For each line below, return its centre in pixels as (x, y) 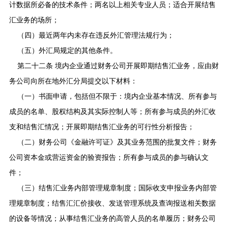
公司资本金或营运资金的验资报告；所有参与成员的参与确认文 (109, 157)
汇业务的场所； (34, 20)
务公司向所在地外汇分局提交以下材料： (73, 81)
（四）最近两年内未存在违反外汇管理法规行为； (95, 35)
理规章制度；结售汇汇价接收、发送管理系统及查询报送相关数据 (112, 203)
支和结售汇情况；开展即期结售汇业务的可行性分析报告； (102, 127)
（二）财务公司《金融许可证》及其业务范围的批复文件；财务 (117, 142)
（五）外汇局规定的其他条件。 (67, 50)
